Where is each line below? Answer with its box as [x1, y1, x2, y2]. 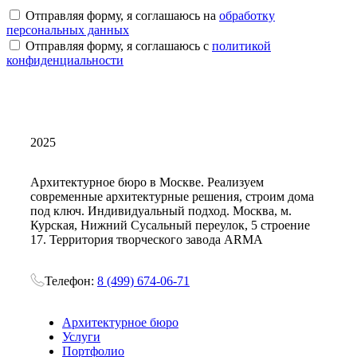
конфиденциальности [6, 53, 124, 67]
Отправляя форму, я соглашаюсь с [25, 38, 212, 53]
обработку [219, 8, 275, 22]
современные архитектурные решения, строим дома [30, 189, 314, 203]
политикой [212, 38, 271, 53]
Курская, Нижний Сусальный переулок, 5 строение [30, 218, 310, 232]
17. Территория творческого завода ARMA [30, 232, 263, 246]
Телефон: [45, 273, 97, 288]
